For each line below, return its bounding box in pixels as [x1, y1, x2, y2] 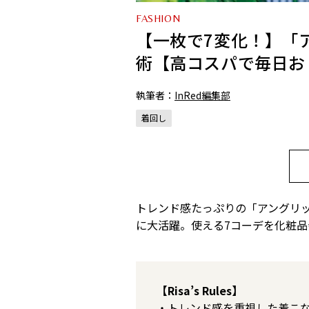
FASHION [136, 12, 181, 24]
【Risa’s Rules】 [157, 281, 243, 299]
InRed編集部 [175, 88, 230, 102]
